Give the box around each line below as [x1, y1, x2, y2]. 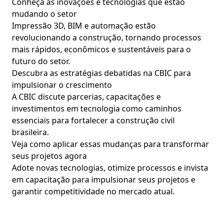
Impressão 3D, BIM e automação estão [12, 20, 156, 31]
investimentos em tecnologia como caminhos [12, 103, 182, 114]
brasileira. [12, 127, 49, 138]
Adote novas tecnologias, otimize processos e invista [12, 162, 208, 173]
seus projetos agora [12, 150, 87, 161]
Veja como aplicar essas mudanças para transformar [12, 139, 209, 149]
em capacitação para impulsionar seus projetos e [12, 174, 195, 185]
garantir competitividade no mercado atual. [12, 186, 175, 197]
